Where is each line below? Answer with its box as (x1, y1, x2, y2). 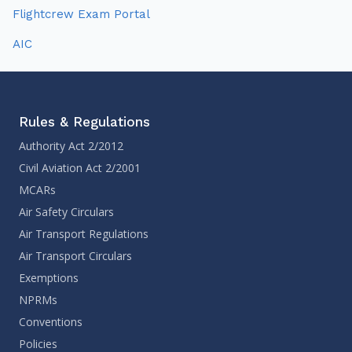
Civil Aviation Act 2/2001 (19, 159, 141, 175)
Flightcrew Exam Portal (13, 6, 150, 21)
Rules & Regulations (19, 113, 150, 130)
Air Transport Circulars (19, 247, 132, 263)
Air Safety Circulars (19, 203, 114, 219)
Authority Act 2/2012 (19, 137, 123, 153)
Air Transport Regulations (19, 225, 148, 241)
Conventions (19, 313, 82, 329)
